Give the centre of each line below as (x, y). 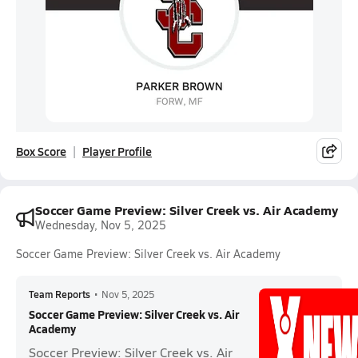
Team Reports (60, 294)
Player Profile (117, 151)
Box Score (41, 151)
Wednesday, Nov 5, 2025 (101, 225)
